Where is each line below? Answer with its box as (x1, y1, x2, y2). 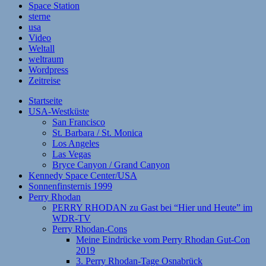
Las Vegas (52, 148, 91, 159)
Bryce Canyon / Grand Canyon (52, 159, 170, 170)
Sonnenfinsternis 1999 (28, 180, 112, 191)
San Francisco (52, 116, 105, 127)
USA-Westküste (28, 106, 89, 116)
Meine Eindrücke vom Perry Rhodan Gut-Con (76, 234, 250, 245)
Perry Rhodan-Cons (52, 223, 127, 234)
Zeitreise (28, 75, 61, 85)
